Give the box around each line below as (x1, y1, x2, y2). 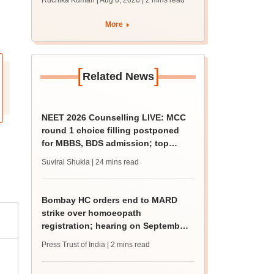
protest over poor (42, 2, 115, 12)
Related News (82, 70, 154, 83)
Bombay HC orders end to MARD (42, 195, 178, 205)
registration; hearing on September (42, 221, 188, 231)
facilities (42, 15, 78, 24)
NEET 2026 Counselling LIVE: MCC (42, 113, 187, 122)
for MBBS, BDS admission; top (42, 138, 169, 148)
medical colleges (42, 151, 113, 161)
